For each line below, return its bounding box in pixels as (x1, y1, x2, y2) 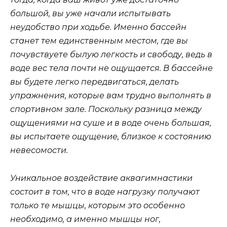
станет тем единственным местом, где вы (10, 36, 188, 46)
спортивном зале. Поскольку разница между (10, 104, 202, 115)
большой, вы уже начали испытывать (10, 9, 171, 19)
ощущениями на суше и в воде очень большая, (10, 118, 211, 128)
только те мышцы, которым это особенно (10, 200, 185, 210)
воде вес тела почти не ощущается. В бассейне (10, 63, 213, 73)
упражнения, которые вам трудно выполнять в (10, 91, 211, 101)
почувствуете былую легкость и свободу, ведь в (10, 50, 212, 60)
